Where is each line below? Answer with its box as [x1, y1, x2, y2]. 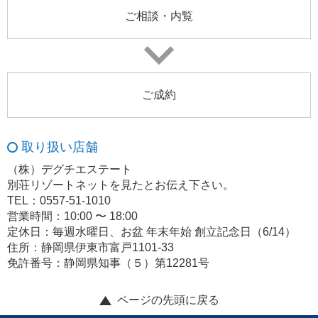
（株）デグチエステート [7, 163, 132, 176]
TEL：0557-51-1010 [7, 194, 111, 207]
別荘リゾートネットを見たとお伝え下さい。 [7, 179, 234, 192]
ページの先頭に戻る [116, 294, 219, 307]
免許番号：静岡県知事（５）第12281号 [7, 257, 209, 270]
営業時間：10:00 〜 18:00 [7, 210, 138, 223]
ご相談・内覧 [125, 10, 193, 23]
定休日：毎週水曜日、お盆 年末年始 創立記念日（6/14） [7, 226, 296, 238]
